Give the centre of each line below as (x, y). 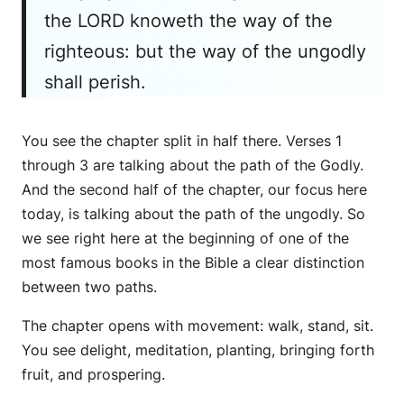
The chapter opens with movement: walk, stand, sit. (197, 325)
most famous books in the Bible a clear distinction (193, 262)
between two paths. (89, 286)
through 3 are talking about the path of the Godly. (193, 165)
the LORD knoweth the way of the (188, 20)
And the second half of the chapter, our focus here (194, 189)
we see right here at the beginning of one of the (185, 238)
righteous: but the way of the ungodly (205, 51)
